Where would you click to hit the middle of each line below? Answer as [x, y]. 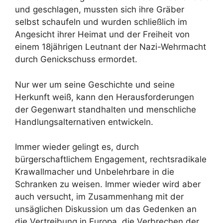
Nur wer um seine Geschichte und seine [95, 84]
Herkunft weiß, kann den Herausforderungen [105, 97]
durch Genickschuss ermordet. [76, 59]
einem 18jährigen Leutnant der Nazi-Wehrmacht [111, 47]
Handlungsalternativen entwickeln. [84, 122]
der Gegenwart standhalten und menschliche [106, 109]
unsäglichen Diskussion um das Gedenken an [106, 209]
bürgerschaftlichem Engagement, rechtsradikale [111, 159]
